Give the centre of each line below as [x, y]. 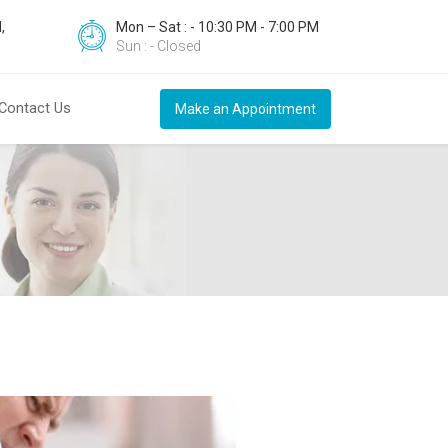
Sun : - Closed [158, 46]
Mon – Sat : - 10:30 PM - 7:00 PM [217, 27]
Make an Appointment [245, 109]
